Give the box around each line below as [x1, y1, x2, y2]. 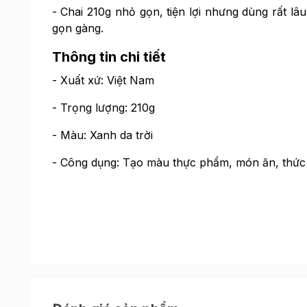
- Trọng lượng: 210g [51, 101, 155, 114]
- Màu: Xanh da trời [51, 128, 153, 142]
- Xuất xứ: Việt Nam [51, 73, 154, 87]
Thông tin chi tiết [51, 49, 166, 65]
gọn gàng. [51, 21, 103, 35]
